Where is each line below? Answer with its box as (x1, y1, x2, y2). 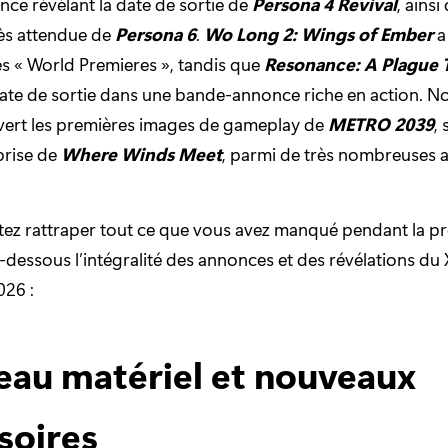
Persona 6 (115, 22, 196, 46)
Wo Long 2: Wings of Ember (204, 22, 433, 46)
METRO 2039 (328, 112, 434, 136)
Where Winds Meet (61, 142, 222, 166)
